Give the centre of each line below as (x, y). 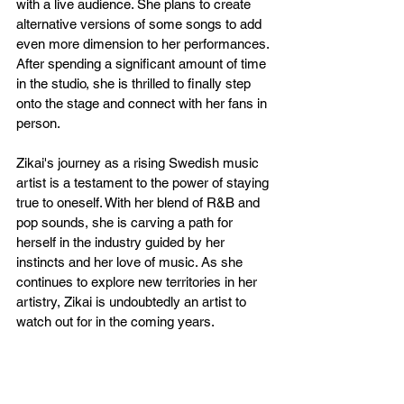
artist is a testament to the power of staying (144, 182)
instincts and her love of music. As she (131, 262)
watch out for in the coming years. (115, 321)
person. (38, 123)
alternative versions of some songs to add (141, 23)
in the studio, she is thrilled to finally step (135, 83)
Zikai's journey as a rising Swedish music (139, 162)
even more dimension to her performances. (144, 43)
